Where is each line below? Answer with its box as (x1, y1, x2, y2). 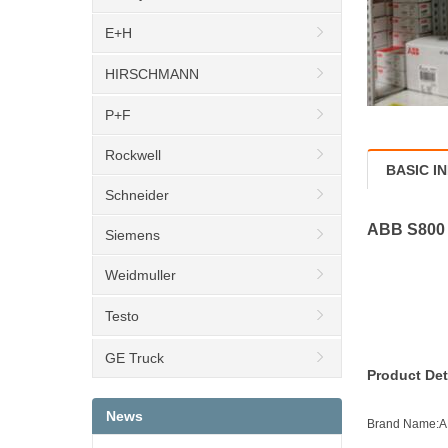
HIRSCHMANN (105, 66, 199, 83)
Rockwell (105, 147, 161, 164)
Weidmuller (105, 267, 176, 284)
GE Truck (105, 350, 164, 367)
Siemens (105, 227, 160, 244)
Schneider (105, 187, 169, 204)
